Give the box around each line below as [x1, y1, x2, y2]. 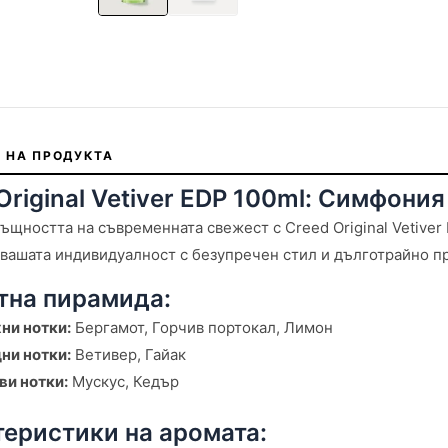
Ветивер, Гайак [71, 344, 186, 364]
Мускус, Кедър [68, 371, 179, 391]
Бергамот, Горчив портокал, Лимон [71, 317, 333, 337]
